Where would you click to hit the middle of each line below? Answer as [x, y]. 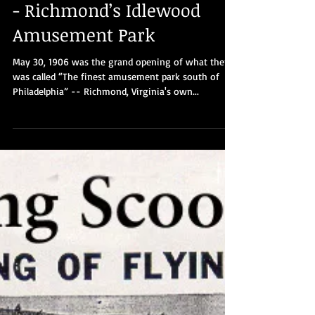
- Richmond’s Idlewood [107, 193]
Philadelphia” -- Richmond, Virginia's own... [106, 274]
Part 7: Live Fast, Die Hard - [123, 168]
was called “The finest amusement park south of [116, 259]
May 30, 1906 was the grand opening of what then [121, 244]
